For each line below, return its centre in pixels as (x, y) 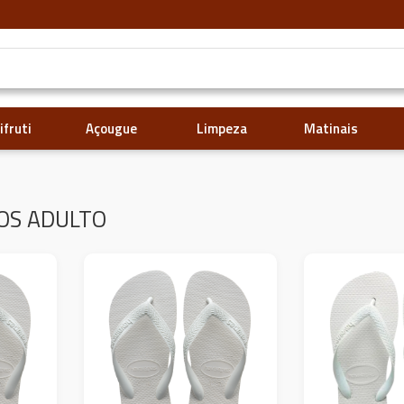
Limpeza (221, 128)
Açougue (112, 128)
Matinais (331, 128)
